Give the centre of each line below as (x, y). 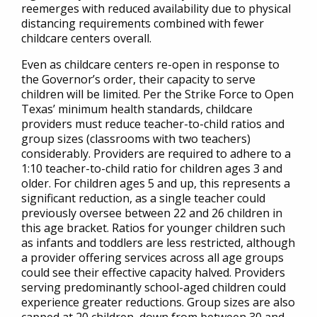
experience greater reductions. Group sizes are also (158, 302)
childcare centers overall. (86, 38)
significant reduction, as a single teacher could (143, 198)
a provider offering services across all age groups (152, 258)
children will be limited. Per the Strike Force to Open (157, 94)
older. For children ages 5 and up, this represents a (156, 183)
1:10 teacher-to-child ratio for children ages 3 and (152, 168)
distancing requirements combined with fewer (143, 23)
